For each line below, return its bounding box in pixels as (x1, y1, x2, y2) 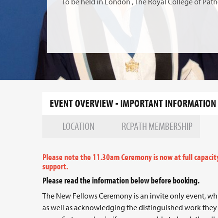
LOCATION (62, 119, 94, 133)
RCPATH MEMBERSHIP (122, 119, 193, 133)
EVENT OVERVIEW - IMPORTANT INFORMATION (50, 96, 216, 110)
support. (42, 161, 68, 172)
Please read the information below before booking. (42, 175, 201, 186)
